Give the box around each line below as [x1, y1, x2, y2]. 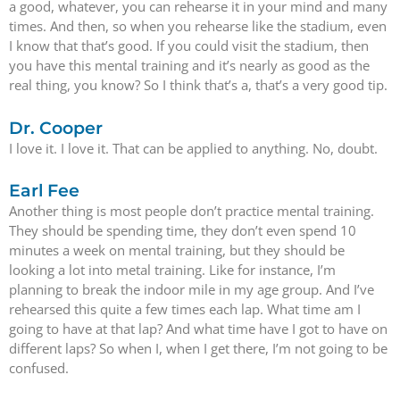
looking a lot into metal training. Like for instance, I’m [9, 260, 336, 279]
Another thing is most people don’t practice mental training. [9, 201, 374, 220]
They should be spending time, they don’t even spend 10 [9, 221, 356, 239]
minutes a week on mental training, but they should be [9, 240, 345, 259]
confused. [9, 358, 69, 377]
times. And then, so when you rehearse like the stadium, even [9, 17, 387, 36]
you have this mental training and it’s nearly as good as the [9, 56, 370, 75]
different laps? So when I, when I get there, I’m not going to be [9, 338, 387, 357]
